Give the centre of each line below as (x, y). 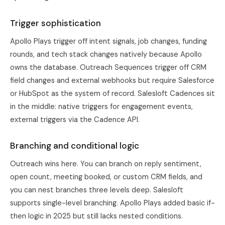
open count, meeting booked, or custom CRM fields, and (106, 177)
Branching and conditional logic (75, 146)
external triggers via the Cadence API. (75, 120)
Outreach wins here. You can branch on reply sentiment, (106, 164)
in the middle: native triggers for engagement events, (101, 106)
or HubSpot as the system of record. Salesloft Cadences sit (113, 93)
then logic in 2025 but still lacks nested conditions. (96, 216)
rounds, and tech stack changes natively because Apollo (106, 54)
